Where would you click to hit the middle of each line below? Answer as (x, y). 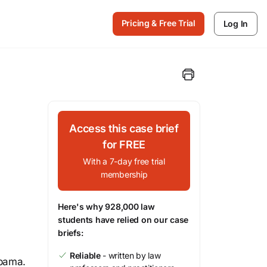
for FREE (124, 145)
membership (124, 174)
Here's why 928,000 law (106, 207)
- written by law (131, 255)
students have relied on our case (123, 220)
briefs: (71, 233)
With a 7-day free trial (124, 161)
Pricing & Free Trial (158, 23)
